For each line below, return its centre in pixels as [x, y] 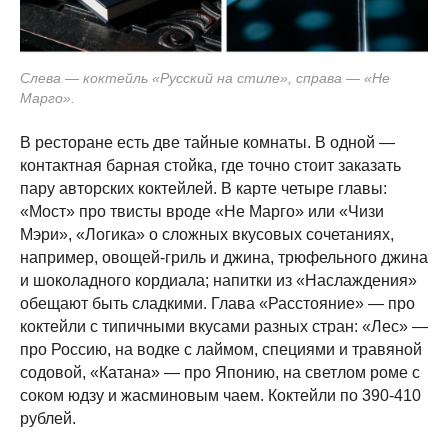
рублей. [48, 418]
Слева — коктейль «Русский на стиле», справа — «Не [205, 78]
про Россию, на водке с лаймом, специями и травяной [221, 349]
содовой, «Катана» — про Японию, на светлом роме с [220, 372]
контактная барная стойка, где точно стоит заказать [210, 165]
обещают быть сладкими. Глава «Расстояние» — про [217, 303]
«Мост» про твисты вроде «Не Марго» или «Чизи [202, 211]
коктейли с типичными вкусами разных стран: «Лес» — [224, 326]
